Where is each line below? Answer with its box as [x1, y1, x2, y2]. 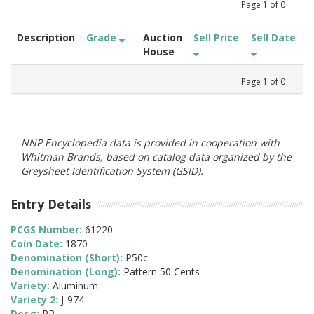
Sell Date [251, 30, 296, 44]
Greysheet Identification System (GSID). [21, 163, 203, 177]
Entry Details [11, 195, 91, 212]
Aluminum [53, 279, 98, 293]
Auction [143, 30, 182, 44]
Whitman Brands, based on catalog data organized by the [21, 149, 292, 163]
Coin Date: [11, 237, 65, 251]
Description [17, 30, 75, 44]
